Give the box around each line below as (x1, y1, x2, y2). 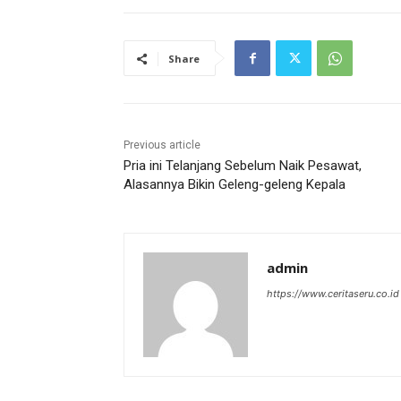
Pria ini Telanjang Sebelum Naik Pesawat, (124, 158, 362, 175)
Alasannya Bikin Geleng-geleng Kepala (124, 176, 346, 193)
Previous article (124, 139, 200, 152)
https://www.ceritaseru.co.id (267, 287, 399, 301)
